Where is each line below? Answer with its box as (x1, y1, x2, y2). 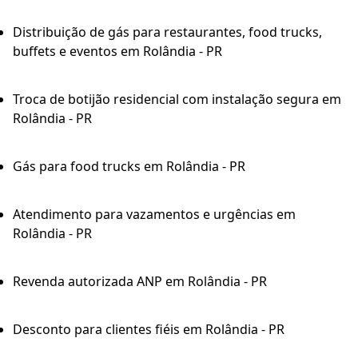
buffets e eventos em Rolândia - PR (13, 42, 222, 61)
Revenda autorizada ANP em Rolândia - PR (13, 272, 267, 291)
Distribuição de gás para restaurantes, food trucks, (13, 23, 322, 42)
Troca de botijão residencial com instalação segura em (13, 90, 341, 109)
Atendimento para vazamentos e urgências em (13, 205, 296, 224)
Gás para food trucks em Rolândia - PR (13, 157, 245, 176)
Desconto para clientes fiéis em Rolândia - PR (13, 320, 284, 339)
